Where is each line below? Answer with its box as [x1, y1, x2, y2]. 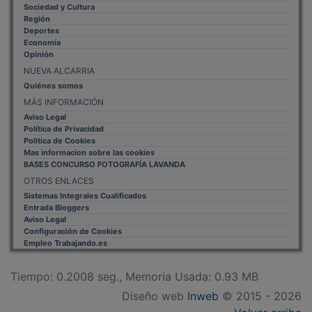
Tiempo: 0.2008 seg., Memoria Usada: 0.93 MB [10, 269, 258, 283]
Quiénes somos [24, 80, 83, 91]
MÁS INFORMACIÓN [24, 96, 104, 107]
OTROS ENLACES [24, 175, 94, 186]
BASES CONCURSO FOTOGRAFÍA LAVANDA [24, 159, 185, 169]
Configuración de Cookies [24, 226, 122, 236]
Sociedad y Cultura [24, 1, 95, 12]
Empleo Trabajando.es [24, 237, 107, 248]
